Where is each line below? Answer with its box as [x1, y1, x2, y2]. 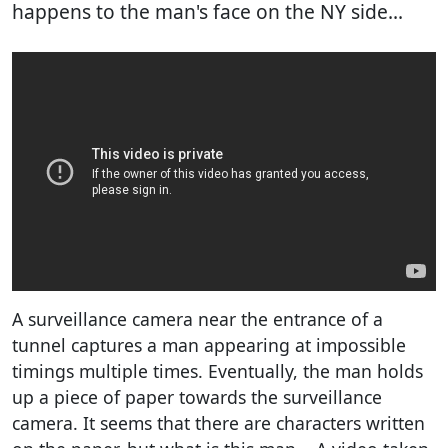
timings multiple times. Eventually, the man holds [12, 358, 423, 383]
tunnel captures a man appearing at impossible [12, 332, 406, 357]
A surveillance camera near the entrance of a [12, 306, 383, 331]
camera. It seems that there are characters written [12, 410, 425, 435]
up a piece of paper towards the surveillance [12, 384, 382, 409]
